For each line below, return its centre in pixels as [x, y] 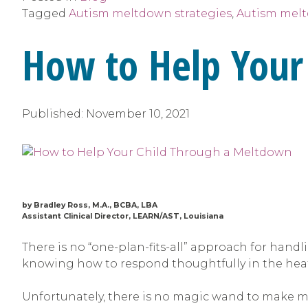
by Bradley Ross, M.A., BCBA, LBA [90, 205]
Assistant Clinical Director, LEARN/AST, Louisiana [123, 216]
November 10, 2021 [138, 113]
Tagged [45, 13]
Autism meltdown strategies [150, 13]
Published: [54, 113]
